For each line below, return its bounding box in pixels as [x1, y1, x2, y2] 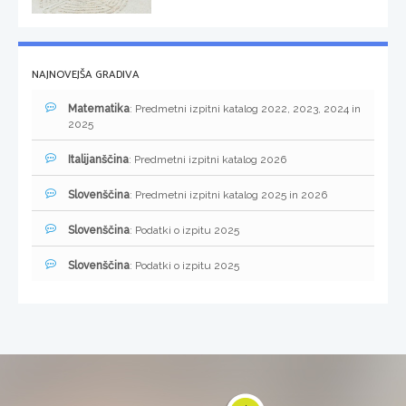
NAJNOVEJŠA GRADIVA [32, 66, 140, 84]
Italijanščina [68, 153, 129, 167]
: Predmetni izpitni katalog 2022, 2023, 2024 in [130, 102, 361, 116]
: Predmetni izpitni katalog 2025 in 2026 [130, 188, 327, 202]
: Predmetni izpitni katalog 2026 [129, 153, 286, 167]
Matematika [68, 102, 130, 116]
